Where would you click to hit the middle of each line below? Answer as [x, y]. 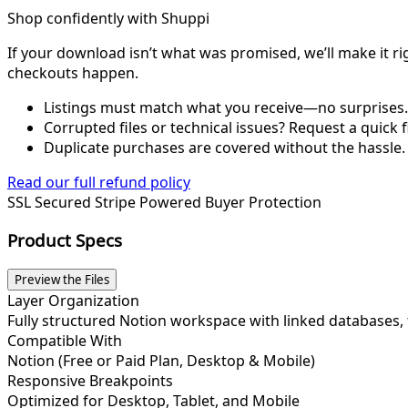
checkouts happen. [73, 72]
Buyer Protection [263, 202]
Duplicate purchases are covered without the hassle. [224, 147]
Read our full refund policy [99, 182]
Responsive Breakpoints [90, 381]
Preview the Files [62, 280]
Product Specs [65, 240]
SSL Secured [51, 202]
